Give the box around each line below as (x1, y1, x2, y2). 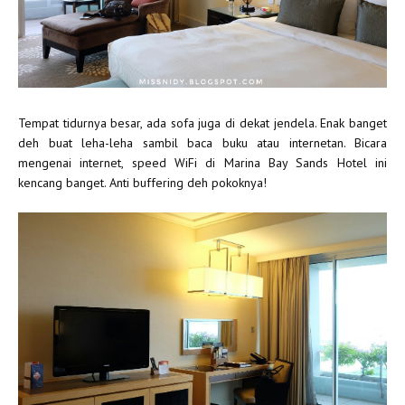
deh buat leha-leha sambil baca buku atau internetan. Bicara (18, 135, 387, 152)
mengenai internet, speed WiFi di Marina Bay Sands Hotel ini (18, 155, 387, 172)
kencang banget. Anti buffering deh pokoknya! (18, 174, 267, 192)
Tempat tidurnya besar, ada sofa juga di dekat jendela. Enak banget (18, 115, 387, 132)
